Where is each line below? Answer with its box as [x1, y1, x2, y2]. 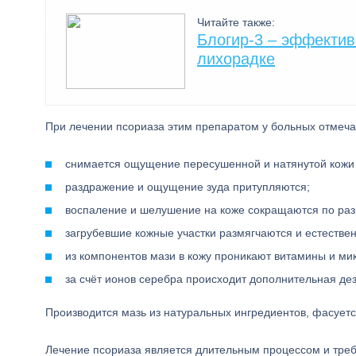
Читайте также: [197, 16, 275, 29]
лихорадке [197, 50, 275, 68]
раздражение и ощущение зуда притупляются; [65, 180, 310, 193]
